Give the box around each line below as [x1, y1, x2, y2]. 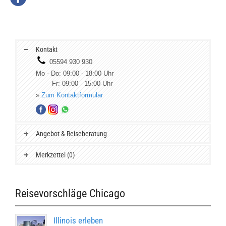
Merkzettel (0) [34, 150, 75, 159]
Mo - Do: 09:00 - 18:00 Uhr [36, 69, 114, 77]
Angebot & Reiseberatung [34, 129, 107, 138]
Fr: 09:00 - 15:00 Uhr [36, 79, 112, 87]
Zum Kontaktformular [41, 91, 103, 99]
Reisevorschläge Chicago [15, 187, 125, 200]
